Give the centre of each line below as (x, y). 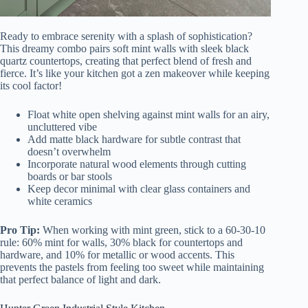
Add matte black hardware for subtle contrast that (134, 140)
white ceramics (60, 201)
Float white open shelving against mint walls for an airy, (148, 115)
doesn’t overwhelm (69, 152)
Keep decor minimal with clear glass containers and (139, 189)
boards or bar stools (70, 177)
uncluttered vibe (62, 127)
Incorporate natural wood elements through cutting (137, 164)
